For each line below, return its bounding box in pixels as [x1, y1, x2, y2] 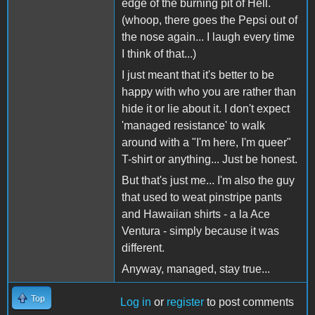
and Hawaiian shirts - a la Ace [122, 207, 270, 220]
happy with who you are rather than [122, 85, 296, 98]
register [167, 295, 204, 308]
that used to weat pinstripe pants [122, 191, 282, 203]
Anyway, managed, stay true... [122, 262, 270, 275]
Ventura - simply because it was [122, 224, 279, 237]
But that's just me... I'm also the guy [122, 174, 295, 186]
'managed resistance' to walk [122, 119, 265, 131]
